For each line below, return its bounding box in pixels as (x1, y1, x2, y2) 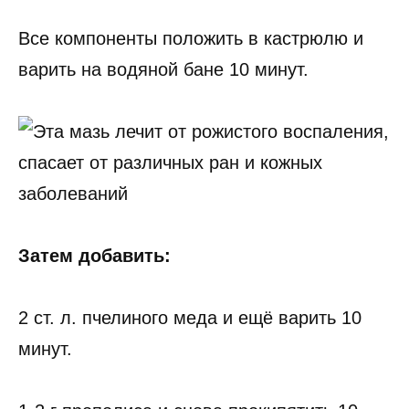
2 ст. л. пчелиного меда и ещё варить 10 (18, 308, 362, 329)
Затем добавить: (18, 246, 171, 267)
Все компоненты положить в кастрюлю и (18, 28, 363, 49)
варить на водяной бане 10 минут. (18, 59, 309, 80)
